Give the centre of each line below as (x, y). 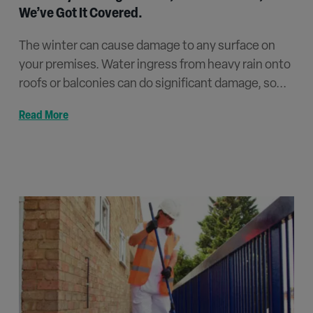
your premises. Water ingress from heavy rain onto (154, 66)
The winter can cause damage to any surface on (147, 47)
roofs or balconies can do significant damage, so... (152, 85)
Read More (43, 116)
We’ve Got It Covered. (80, 14)
